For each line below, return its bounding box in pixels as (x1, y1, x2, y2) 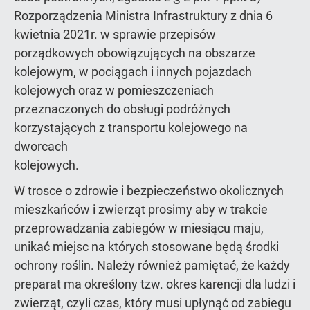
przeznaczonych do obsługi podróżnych (14, 102, 230, 116)
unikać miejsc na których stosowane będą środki (14, 239, 279, 254)
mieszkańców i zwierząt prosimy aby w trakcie (14, 202, 268, 217)
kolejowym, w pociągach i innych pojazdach (14, 64, 252, 79)
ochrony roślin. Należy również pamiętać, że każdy (14, 258, 290, 273)
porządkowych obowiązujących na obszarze (14, 46, 255, 60)
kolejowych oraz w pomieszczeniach (14, 83, 214, 98)
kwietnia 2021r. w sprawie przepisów (14, 27, 216, 42)
